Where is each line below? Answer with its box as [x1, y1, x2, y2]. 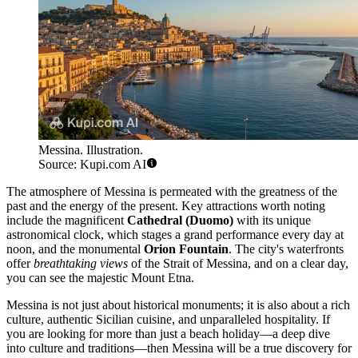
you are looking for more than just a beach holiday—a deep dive [6, 326, 330, 340]
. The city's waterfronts [229, 241, 344, 256]
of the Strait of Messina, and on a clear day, [128, 256, 348, 270]
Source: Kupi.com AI [38, 157, 146, 171]
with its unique [233, 213, 311, 227]
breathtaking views [34, 256, 128, 270]
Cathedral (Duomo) [127, 213, 233, 227]
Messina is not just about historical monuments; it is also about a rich [6, 297, 350, 312]
